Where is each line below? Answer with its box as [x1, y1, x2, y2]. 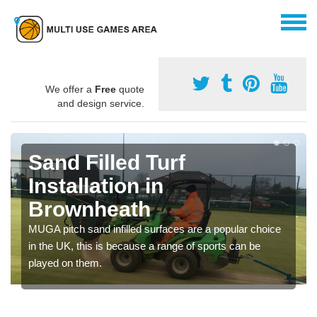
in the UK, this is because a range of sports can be [28, 239, 260, 252]
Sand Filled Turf [28, 150, 185, 174]
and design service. [57, 97, 144, 109]
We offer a [45, 83, 95, 95]
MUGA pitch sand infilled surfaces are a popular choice [28, 222, 281, 235]
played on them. [28, 256, 102, 269]
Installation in [28, 173, 163, 197]
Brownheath [28, 197, 151, 221]
